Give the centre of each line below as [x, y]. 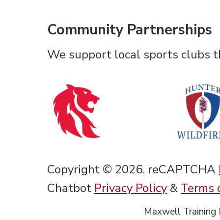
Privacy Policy [131, 188]
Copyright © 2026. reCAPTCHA [133, 170]
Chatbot [71, 188]
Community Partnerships [130, 29]
